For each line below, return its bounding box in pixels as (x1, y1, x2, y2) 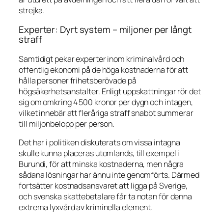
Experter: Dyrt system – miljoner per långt (19, 23, 192, 36)
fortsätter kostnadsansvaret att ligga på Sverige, (19, 180, 188, 191)
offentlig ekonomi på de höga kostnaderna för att (19, 64, 189, 75)
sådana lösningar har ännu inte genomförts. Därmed (19, 169, 200, 180)
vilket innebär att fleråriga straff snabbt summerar (19, 107, 193, 118)
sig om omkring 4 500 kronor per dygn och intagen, (19, 96, 193, 108)
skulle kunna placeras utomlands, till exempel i (19, 148, 180, 159)
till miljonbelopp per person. (19, 118, 115, 129)
